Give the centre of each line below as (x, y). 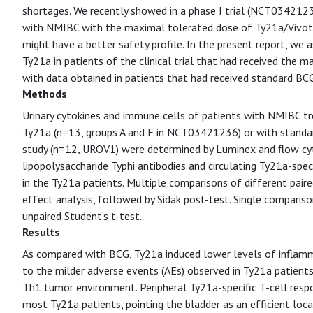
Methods (45, 94)
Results (41, 232)
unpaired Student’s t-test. (82, 216)
